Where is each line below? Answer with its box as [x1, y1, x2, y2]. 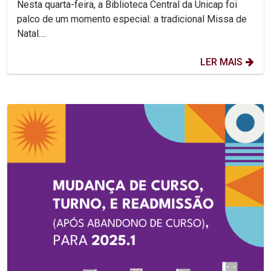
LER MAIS [200, 56, 243, 68]
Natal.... [17, 27, 46, 39]
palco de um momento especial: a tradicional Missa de [17, 13, 247, 25]
